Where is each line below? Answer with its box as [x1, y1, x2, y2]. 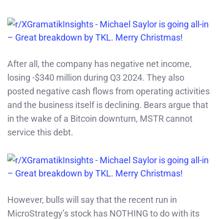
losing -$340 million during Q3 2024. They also [7, 72, 184, 83]
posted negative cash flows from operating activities [7, 86, 210, 96]
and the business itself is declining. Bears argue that [7, 99, 208, 110]
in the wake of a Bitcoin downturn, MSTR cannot [7, 113, 193, 124]
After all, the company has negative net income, [7, 58, 192, 69]
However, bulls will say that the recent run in [7, 194, 177, 205]
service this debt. [7, 127, 73, 137]
